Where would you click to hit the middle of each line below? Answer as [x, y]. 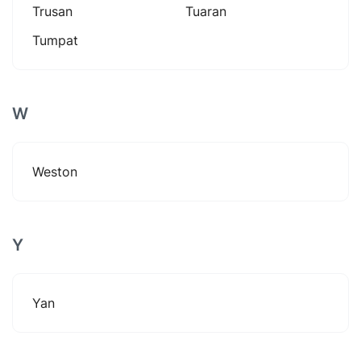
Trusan [52, 11]
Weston [55, 171]
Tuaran [206, 11]
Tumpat [55, 40]
